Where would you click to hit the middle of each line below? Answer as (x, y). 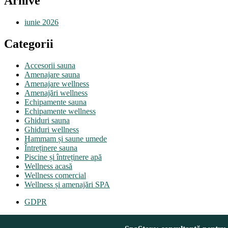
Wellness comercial (55, 175)
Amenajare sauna (52, 74)
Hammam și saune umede (66, 138)
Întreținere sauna (51, 148)
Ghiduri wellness (52, 129)
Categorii (29, 44)
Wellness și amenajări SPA (67, 184)
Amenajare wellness (57, 83)
